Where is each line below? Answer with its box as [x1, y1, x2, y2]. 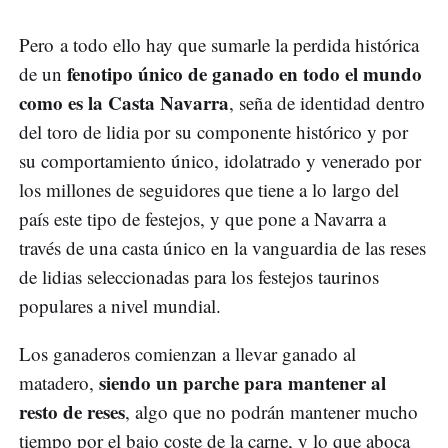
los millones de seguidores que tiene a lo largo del [19, 177, 399, 203]
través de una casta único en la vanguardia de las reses [19, 235, 426, 261]
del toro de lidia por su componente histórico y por [19, 119, 408, 145]
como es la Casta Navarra [19, 89, 229, 117]
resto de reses [19, 398, 125, 426]
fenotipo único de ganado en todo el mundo [67, 60, 422, 88]
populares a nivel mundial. [19, 293, 221, 319]
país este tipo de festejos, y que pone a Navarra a [19, 206, 386, 232]
